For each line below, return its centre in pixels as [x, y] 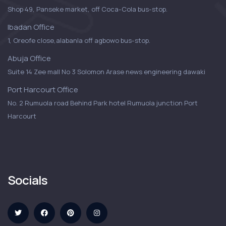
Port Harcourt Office [43, 89]
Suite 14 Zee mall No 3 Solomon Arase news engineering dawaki [106, 71]
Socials [28, 180]
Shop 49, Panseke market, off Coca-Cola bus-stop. [88, 9]
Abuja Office [29, 58]
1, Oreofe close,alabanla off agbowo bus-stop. [79, 40]
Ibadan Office [31, 27]
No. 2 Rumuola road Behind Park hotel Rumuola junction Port [103, 103]
